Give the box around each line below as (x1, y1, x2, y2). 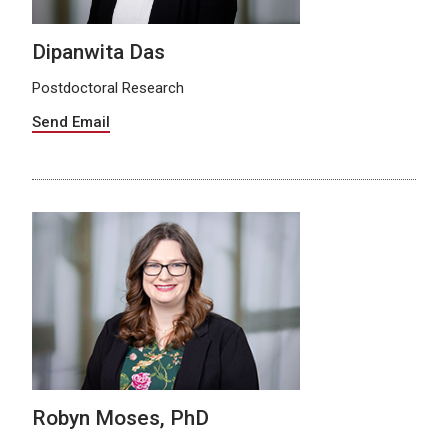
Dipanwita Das (32, 39, 165, 64)
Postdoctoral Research (32, 78, 184, 97)
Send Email (32, 112, 110, 131)
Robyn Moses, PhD (32, 406, 209, 431)
